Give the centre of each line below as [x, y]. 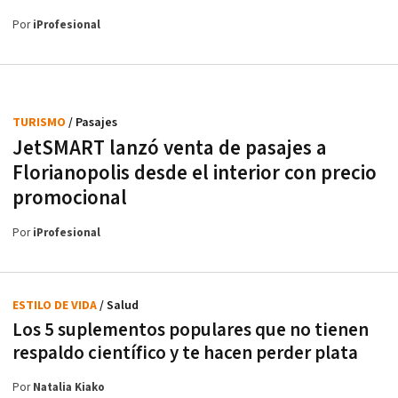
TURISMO [40, 123]
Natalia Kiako [69, 388]
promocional [70, 199]
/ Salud [119, 306]
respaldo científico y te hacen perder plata [185, 354]
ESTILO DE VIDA [56, 306]
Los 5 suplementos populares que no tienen [191, 330]
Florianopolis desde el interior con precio [195, 174]
